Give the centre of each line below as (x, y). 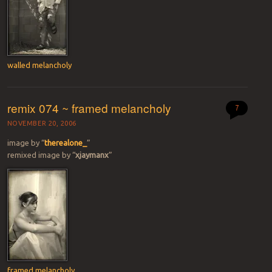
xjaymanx (92, 155)
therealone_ (65, 143)
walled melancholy (39, 65)
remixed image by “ (41, 155)
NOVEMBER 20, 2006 (42, 124)
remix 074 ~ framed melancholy (89, 107)
